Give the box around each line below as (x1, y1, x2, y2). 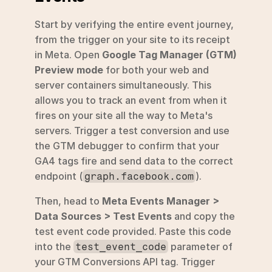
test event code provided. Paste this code (35, 225, 231, 237)
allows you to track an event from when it (35, 93, 227, 106)
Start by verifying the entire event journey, (35, 18, 234, 30)
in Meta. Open (35, 48, 102, 61)
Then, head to (35, 194, 102, 207)
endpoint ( (35, 169, 83, 182)
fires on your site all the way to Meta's (35, 109, 212, 121)
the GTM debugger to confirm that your (35, 139, 219, 152)
